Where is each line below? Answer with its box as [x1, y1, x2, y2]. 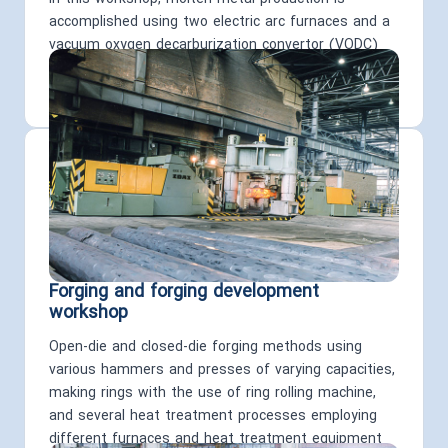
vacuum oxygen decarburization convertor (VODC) [49, 35, 378, 57]
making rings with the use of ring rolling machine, [49, 383, 376, 405]
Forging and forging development [49, 279, 319, 307]
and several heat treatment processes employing [49, 406, 377, 428]
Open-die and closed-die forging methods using [49, 337, 362, 359]
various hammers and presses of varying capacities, [49, 360, 395, 382]
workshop [49, 300, 128, 328]
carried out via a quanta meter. [49, 81, 254, 103]
